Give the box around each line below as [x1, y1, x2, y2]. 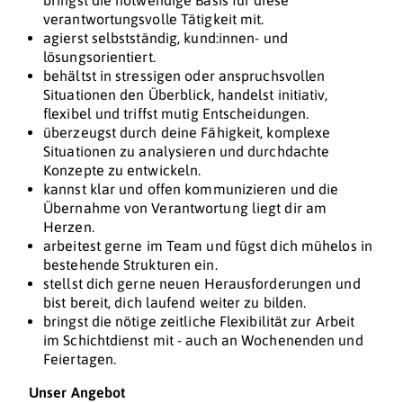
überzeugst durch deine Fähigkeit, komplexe [43, 124, 331, 141]
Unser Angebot [29, 384, 126, 401]
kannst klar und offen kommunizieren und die [43, 181, 339, 198]
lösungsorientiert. [43, 49, 156, 66]
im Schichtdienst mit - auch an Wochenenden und [43, 332, 363, 349]
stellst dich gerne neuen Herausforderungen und [43, 275, 361, 292]
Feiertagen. [43, 351, 117, 368]
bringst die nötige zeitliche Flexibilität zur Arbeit [43, 313, 355, 330]
